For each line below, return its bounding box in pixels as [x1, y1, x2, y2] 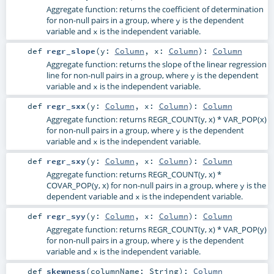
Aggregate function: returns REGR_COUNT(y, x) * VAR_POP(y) [46, 224, 267, 235]
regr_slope [46, 45, 95, 56]
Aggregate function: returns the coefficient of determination [46, 3, 264, 15]
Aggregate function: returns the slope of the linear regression [46, 58, 267, 70]
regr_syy [46, 211, 86, 221]
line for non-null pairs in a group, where [46, 69, 190, 81]
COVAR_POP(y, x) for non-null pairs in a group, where [46, 180, 240, 191]
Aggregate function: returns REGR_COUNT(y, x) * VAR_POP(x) [46, 114, 267, 125]
